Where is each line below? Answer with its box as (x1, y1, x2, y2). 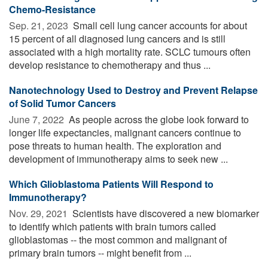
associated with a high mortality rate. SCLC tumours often (9, 44, 251, 59)
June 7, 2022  (9, 112, 66, 126)
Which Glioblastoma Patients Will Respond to (9, 176, 214, 191)
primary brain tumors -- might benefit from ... (9, 245, 191, 260)
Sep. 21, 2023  (9, 18, 71, 32)
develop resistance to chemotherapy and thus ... (9, 57, 211, 72)
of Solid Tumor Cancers (9, 96, 116, 110)
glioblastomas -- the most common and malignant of (9, 232, 227, 246)
